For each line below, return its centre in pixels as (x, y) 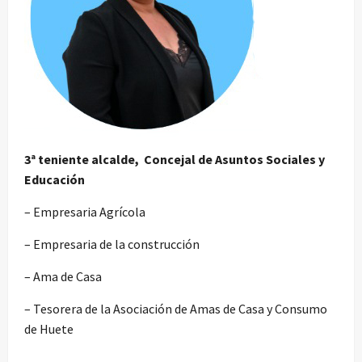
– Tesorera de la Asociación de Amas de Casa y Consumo (176, 308)
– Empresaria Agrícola (85, 211)
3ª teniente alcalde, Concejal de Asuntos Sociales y (175, 159)
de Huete (49, 328)
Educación (55, 179)
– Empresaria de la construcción (112, 244)
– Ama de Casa (63, 276)
